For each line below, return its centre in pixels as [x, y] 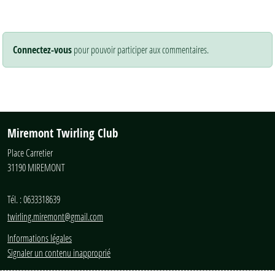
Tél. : [15, 199]
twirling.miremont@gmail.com [55, 216]
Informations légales [40, 238]
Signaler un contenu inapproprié [59, 252]
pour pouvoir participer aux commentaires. [140, 49]
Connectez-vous [42, 49]
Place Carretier [30, 152]
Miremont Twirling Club [63, 133]
